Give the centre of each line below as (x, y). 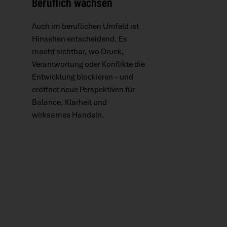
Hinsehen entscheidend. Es (79, 39)
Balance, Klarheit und (69, 103)
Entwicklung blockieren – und (82, 77)
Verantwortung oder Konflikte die (88, 65)
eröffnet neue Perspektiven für (83, 90)
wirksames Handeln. (68, 115)
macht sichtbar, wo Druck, (78, 52)
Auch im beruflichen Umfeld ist (85, 27)
